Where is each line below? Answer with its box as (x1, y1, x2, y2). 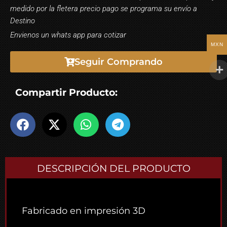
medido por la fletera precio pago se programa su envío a (10, 4, 197, 13)
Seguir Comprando (74, 56, 163, 67)
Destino (10, 16, 35, 25)
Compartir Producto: (15, 86, 118, 98)
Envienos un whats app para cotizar (10, 30, 126, 40)
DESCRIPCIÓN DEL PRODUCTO (36, 163, 191, 175)
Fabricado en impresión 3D (22, 205, 145, 217)
